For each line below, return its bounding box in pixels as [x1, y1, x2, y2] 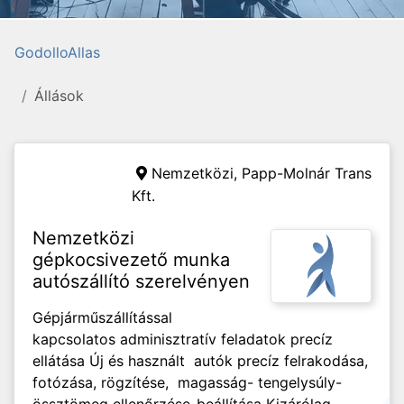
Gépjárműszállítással [32, 308, 172, 326]
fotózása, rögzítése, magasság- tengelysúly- [32, 373, 342, 391]
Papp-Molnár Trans [242, 164, 372, 182]
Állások [34, 87, 84, 105]
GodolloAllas [14, 43, 100, 61]
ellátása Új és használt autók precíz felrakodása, [32, 352, 368, 370]
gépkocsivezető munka [32, 249, 230, 271]
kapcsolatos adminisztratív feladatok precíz [32, 330, 333, 348]
